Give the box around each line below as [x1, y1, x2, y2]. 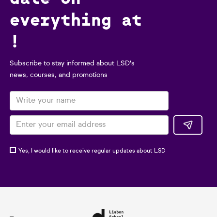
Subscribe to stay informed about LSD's [10, 60, 135, 67]
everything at [10, 9, 142, 31]
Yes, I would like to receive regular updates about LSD [18, 148, 166, 154]
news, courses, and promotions [10, 72, 108, 78]
